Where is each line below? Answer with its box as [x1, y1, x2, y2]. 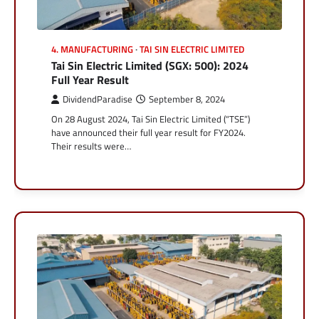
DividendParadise [63, 93, 132, 107]
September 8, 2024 [149, 93, 225, 107]
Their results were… [51, 139, 131, 154]
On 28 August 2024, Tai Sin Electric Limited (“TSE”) [51, 112, 250, 127]
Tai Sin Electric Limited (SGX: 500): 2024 [51, 57, 249, 75]
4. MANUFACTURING [51, 43, 133, 57]
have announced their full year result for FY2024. [51, 125, 246, 140]
